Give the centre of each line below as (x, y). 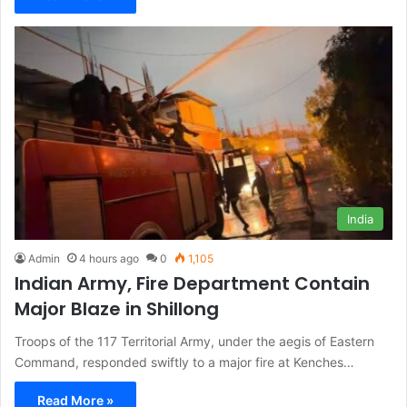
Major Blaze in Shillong (117, 308)
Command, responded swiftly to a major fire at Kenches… (184, 362)
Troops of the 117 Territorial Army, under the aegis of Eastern (194, 341)
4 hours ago (109, 258)
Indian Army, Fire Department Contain (192, 283)
